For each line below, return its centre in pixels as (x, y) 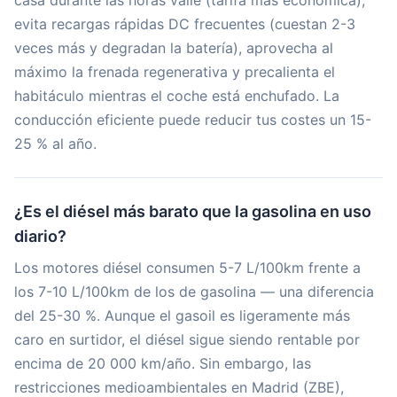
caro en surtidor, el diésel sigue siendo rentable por (187, 339)
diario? (40, 236)
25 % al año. (55, 144)
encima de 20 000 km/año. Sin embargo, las (163, 363)
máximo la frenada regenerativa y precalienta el (175, 72)
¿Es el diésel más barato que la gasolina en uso (193, 211)
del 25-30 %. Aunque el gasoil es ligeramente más (182, 315)
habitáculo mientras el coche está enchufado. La (177, 96)
